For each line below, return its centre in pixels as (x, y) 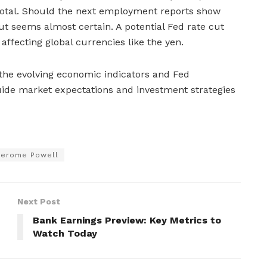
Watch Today (65, 234)
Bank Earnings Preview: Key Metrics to (127, 221)
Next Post (39, 202)
